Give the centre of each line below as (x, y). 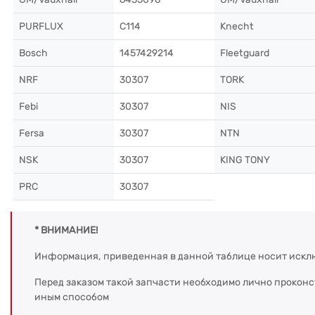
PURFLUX (41, 26)
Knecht (237, 26)
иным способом (72, 297)
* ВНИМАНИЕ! (66, 230)
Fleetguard (245, 53)
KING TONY (245, 160)
